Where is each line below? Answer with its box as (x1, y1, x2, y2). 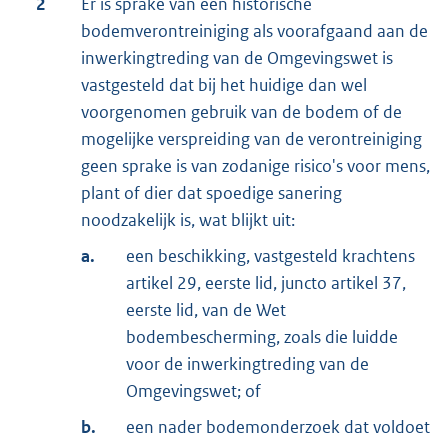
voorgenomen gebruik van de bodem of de (81, 100, 402, 123)
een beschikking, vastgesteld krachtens (126, 244, 415, 267)
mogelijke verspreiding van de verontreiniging (81, 127, 422, 150)
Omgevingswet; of (126, 379, 261, 402)
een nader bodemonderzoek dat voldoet (126, 415, 430, 438)
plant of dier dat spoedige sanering (81, 181, 342, 204)
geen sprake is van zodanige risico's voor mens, (81, 154, 430, 177)
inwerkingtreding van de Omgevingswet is (81, 46, 393, 69)
